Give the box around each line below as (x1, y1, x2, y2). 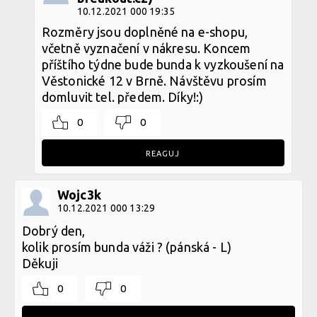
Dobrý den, (22, 223, 86, 238)
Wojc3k (57, 187, 101, 202)
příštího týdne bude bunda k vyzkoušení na (41, 57, 284, 71)
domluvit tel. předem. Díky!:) (41, 89, 204, 104)
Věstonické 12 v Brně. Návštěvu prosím (41, 73, 267, 88)
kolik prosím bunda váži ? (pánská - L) (22, 239, 232, 254)
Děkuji (22, 255, 58, 270)
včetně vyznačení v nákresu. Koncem (41, 40, 251, 55)
